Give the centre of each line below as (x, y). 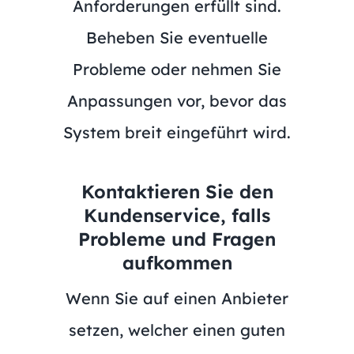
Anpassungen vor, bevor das (177, 100)
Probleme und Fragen (177, 239)
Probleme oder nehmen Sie (177, 69)
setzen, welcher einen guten (177, 330)
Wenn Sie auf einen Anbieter (177, 298)
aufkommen (177, 262)
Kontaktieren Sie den (177, 191)
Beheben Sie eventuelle (177, 37)
